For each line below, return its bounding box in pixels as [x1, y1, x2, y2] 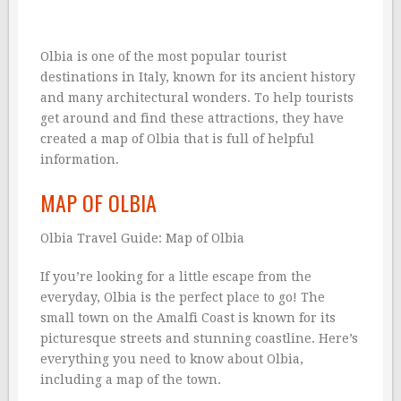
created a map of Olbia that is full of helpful [40, 132, 314, 146]
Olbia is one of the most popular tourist [40, 49, 286, 64]
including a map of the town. [40, 372, 221, 387]
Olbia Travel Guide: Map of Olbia [40, 231, 244, 245]
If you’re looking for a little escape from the [40, 269, 311, 284]
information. [40, 152, 119, 166]
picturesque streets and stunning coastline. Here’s [40, 331, 358, 346]
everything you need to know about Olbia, [40, 352, 303, 366]
